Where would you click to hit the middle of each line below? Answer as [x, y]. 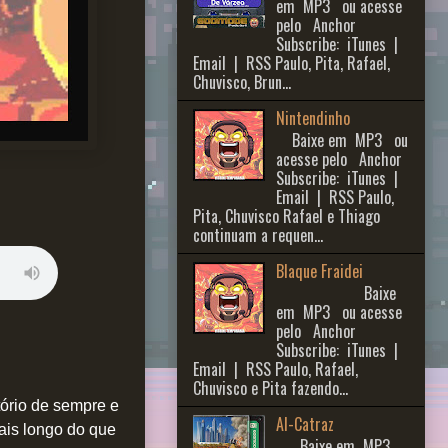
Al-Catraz [305, 424]
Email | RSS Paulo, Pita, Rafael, [291, 62]
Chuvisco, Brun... [242, 81]
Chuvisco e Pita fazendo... [270, 388]
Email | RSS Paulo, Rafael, [275, 369]
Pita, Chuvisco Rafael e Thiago [286, 215]
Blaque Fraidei [320, 270]
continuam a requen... [258, 234]
